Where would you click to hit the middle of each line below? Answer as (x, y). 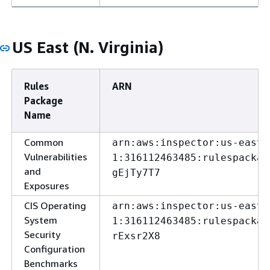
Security (42, 234)
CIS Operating (55, 206)
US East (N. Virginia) (88, 47)
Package (43, 101)
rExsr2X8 (136, 236)
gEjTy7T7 (136, 173)
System (41, 220)
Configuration (55, 249)
